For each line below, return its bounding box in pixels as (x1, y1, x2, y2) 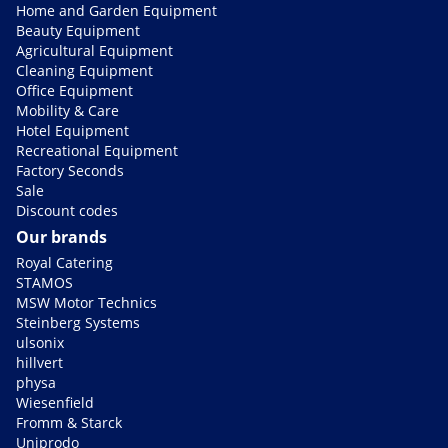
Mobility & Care (16, 101, 119, 121)
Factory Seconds (16, 161, 124, 181)
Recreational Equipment (16, 141, 178, 161)
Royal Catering (16, 253, 113, 273)
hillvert (16, 353, 63, 373)
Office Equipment (16, 81, 133, 101)
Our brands (16, 226, 107, 249)
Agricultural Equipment (16, 41, 173, 61)
